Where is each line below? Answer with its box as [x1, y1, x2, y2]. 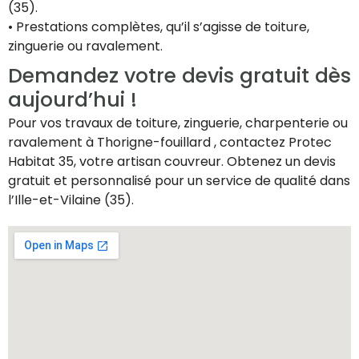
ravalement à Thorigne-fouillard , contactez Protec [8, 133, 332, 152]
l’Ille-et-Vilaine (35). [8, 191, 134, 210]
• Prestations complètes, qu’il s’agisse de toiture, [8, 18, 309, 37]
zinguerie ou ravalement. [8, 37, 163, 56]
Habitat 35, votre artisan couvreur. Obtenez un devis [8, 152, 336, 171]
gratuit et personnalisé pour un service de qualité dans [8, 171, 350, 191]
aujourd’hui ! [8, 86, 137, 115]
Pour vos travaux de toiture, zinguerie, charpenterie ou [8, 114, 348, 133]
